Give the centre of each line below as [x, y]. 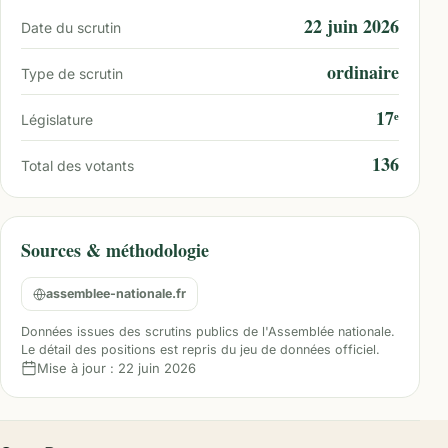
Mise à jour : [77, 368]
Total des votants [77, 165]
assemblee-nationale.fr [116, 293]
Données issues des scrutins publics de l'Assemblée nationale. [208, 331]
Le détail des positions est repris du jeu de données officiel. [200, 349]
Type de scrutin [72, 73]
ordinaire [363, 72]
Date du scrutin [71, 27]
